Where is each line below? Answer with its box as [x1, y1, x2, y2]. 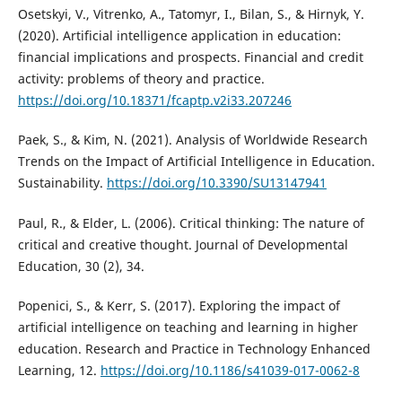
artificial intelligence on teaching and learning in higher [17, 318, 358, 336]
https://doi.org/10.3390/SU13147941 [106, 174, 327, 192]
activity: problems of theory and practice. [17, 70, 265, 88]
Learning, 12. [17, 361, 100, 379]
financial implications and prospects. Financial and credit [17, 48, 363, 66]
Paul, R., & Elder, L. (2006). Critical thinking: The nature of [17, 214, 364, 232]
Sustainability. [17, 174, 107, 192]
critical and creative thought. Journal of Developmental [17, 235, 348, 253]
